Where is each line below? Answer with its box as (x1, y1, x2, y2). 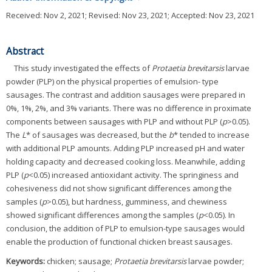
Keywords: (6, 255, 47, 267)
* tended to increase (174, 129, 250, 140)
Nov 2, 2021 (44, 9, 85, 21)
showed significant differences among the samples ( (6, 209, 199, 220)
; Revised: (85, 9, 122, 21)
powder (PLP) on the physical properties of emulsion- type (6, 75, 219, 87)
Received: (6, 9, 44, 21)
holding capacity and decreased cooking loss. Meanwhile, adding (6, 155, 245, 167)
